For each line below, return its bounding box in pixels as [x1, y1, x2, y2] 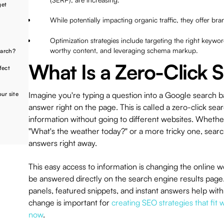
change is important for [28, 197, 111, 207]
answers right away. [28, 137, 97, 148]
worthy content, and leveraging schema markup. [49, 45, 198, 54]
